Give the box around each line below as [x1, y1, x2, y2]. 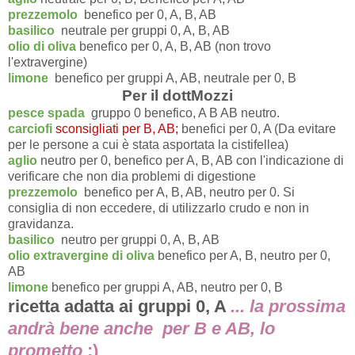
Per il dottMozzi [122, 87, 233, 105]
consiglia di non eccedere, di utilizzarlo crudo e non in [8, 201, 309, 216]
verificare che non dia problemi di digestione [8, 170, 256, 184]
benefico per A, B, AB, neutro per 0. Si [84, 185, 295, 200]
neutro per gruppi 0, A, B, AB [61, 233, 219, 247]
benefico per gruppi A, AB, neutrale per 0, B [55, 71, 296, 86]
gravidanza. [8, 217, 74, 231]
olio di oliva [8, 40, 79, 54]
